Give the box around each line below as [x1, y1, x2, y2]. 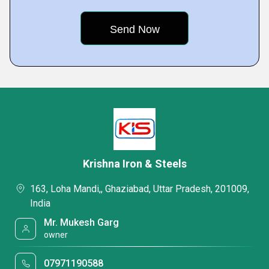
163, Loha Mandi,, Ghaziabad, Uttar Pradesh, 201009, [30, 183, 249, 195]
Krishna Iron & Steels [82, 157, 187, 170]
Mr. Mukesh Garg [44, 217, 119, 228]
